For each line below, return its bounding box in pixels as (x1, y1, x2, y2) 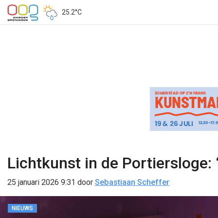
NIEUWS (12, 205, 33, 212)
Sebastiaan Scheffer (95, 178, 169, 187)
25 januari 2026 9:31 (7, 178, 75, 187)
